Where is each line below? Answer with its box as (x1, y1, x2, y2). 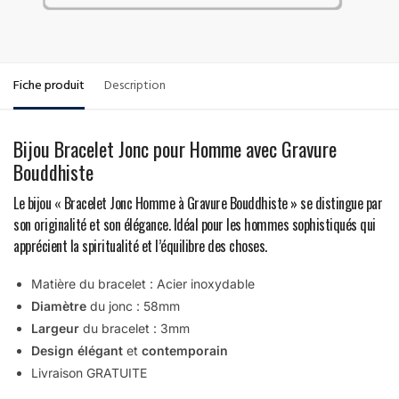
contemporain (142, 343, 228, 359)
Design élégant (31, 343, 123, 359)
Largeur (31, 321, 79, 337)
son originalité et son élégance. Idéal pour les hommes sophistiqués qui (13, 214, 376, 236)
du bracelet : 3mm (79, 321, 190, 337)
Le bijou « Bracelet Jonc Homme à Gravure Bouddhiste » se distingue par (13, 192, 382, 215)
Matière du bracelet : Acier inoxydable (31, 276, 255, 292)
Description (104, 75, 166, 100)
